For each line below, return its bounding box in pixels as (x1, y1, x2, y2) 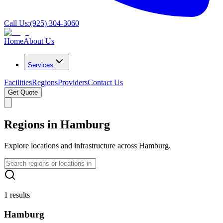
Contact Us (88, 78, 123, 87)
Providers (58, 78, 88, 87)
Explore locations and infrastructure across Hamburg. (4, 141, 171, 150)
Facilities (4, 78, 32, 87)
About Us (23, 37, 54, 45)
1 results (4, 190, 30, 199)
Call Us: (4, 19, 30, 27)
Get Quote (8, 89, 38, 96)
